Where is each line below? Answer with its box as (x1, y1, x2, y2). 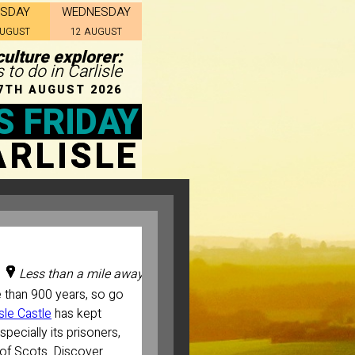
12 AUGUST (70, 25, 122, 39)
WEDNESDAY (61, 3, 131, 21)
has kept (52, 303, 101, 323)
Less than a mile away (16, 264, 143, 284)
